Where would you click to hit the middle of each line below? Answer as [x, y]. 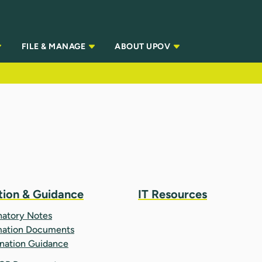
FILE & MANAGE [54, 47]
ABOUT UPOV [144, 47]
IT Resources [173, 194]
